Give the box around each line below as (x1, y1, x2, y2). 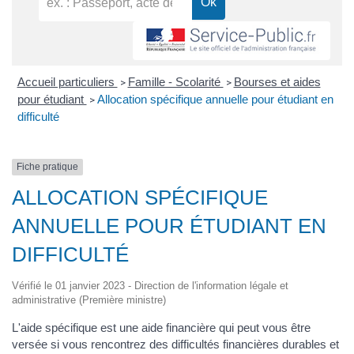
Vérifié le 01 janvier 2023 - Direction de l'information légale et (12, 279, 288, 292)
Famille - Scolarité (127, 75, 224, 89)
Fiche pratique (17, 161, 78, 173)
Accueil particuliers (17, 75, 118, 89)
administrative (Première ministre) (12, 293, 166, 306)
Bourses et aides (233, 75, 321, 89)
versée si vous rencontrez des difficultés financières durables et (12, 337, 339, 351)
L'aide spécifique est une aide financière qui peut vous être (12, 320, 311, 334)
